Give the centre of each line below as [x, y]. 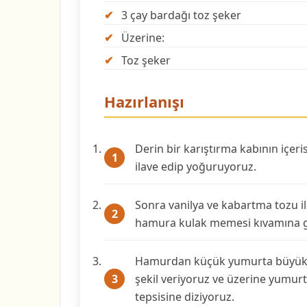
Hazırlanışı [144, 101]
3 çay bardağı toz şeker [181, 15]
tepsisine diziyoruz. [185, 297]
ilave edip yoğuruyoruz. [196, 167]
